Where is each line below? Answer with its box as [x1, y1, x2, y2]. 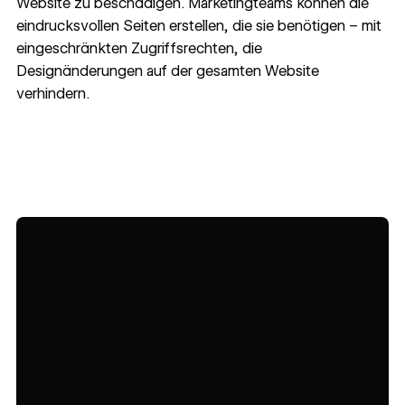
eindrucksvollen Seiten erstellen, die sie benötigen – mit [15, 17, 381, 35]
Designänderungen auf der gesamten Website [15, 62, 319, 80]
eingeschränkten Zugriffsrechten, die [15, 40, 262, 58]
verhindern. [15, 85, 89, 103]
